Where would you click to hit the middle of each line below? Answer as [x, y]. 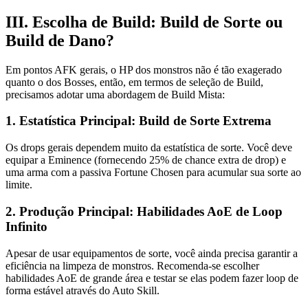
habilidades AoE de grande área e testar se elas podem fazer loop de [152, 278]
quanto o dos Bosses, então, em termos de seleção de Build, [134, 82]
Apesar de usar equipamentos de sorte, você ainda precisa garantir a [152, 253]
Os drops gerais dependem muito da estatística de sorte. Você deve [149, 148]
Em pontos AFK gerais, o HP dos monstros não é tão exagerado [144, 69]
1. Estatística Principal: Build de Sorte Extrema [139, 121]
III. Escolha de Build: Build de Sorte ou [144, 22]
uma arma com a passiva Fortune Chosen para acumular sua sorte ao [153, 173]
